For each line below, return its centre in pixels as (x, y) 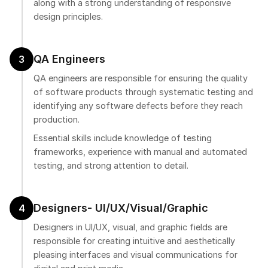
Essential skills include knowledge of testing (123, 138)
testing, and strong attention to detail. (111, 166)
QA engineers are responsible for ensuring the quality (141, 78)
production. (57, 120)
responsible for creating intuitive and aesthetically (134, 241)
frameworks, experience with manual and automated (140, 152)
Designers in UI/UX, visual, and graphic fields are (130, 227)
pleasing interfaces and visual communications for (135, 255)
